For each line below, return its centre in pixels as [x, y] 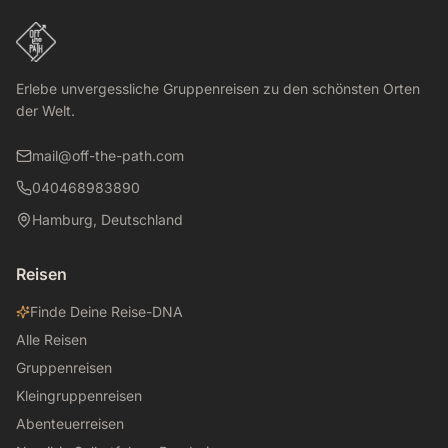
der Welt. [45, 110]
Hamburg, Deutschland [107, 219]
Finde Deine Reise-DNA [106, 311]
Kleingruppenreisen [79, 395]
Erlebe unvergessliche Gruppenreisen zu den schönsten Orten [218, 88]
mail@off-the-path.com [108, 155]
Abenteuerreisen [70, 423]
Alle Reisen [51, 339]
